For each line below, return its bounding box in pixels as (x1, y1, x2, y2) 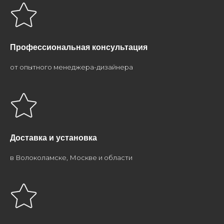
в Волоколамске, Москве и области (10, 153, 132, 161)
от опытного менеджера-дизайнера (10, 63, 133, 71)
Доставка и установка (10, 133, 97, 142)
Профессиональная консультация (10, 43, 147, 51)
